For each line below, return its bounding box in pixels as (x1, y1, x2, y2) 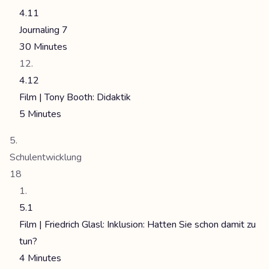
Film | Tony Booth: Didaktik (19, 91, 131, 104)
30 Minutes (19, 40, 67, 53)
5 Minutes (19, 107, 61, 121)
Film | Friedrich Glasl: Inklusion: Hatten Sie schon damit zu (19, 218, 256, 231)
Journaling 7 (19, 23, 68, 37)
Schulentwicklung (10, 151, 82, 164)
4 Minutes (19, 252, 61, 265)
